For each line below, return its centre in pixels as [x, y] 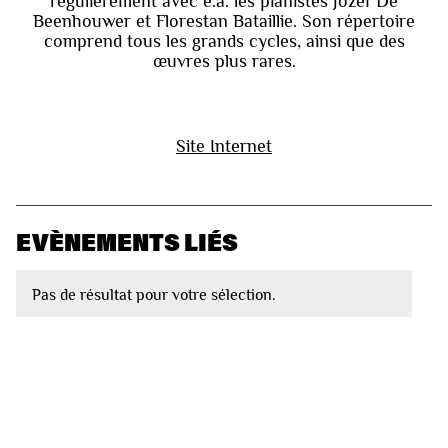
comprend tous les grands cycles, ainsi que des [224, 41]
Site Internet [224, 146]
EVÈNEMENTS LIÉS [127, 241]
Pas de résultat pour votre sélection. [154, 294]
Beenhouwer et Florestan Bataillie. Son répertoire [224, 21]
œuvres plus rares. [224, 61]
